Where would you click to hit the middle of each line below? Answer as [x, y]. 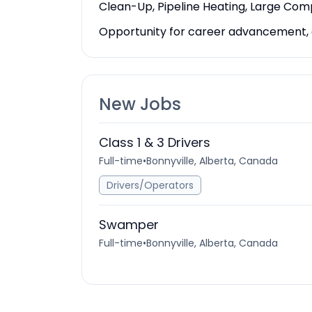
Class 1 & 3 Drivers [155, 143]
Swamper [129, 225]
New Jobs [140, 104]
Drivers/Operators [150, 186]
